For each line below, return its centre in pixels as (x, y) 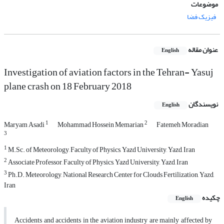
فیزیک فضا (201, 17)
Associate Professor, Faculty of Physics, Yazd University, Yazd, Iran (97, 162)
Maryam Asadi (25, 125)
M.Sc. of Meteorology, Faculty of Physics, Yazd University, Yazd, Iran (101, 150)
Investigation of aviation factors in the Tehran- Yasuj (109, 72)
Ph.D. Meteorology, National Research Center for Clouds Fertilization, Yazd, (110, 175)
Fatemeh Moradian (182, 125)
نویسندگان (203, 104)
